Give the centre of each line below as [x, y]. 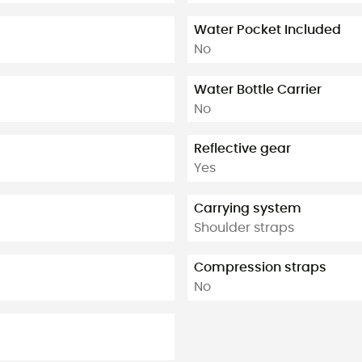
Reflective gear [242, 149]
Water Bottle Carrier [258, 89]
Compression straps [260, 268]
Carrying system [248, 208]
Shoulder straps [244, 227]
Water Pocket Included [267, 29]
